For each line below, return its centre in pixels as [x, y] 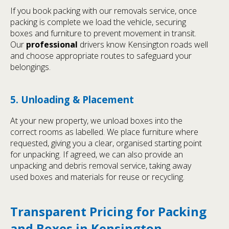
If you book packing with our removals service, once [104, 10]
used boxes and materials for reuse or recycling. [97, 177]
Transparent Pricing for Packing [108, 212]
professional [52, 44]
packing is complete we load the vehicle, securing [98, 22]
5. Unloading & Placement [72, 99]
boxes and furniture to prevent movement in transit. [103, 33]
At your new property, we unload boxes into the [96, 121]
